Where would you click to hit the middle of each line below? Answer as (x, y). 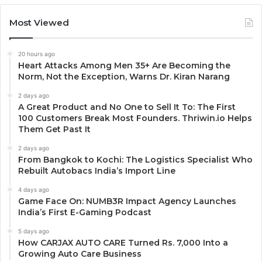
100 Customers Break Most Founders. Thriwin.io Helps (135, 118)
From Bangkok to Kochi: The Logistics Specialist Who (135, 159)
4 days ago (34, 189)
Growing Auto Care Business (80, 254)
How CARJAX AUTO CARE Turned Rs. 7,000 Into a (123, 242)
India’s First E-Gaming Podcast (85, 212)
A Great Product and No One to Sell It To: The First (127, 107)
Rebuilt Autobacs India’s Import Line (97, 170)
